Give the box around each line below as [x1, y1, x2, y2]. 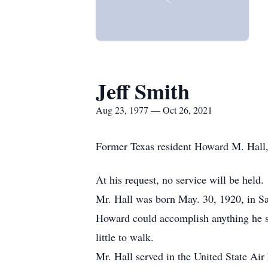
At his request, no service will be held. [96, 172, 264, 187]
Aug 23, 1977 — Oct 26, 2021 [96, 103, 212, 116]
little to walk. [96, 230, 154, 244]
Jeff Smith [96, 75, 190, 106]
